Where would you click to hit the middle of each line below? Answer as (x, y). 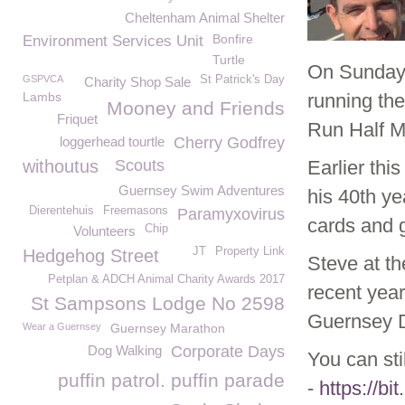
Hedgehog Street (91, 256)
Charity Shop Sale (137, 82)
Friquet (77, 119)
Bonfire (233, 39)
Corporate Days (228, 352)
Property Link (250, 251)
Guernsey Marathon (168, 328)
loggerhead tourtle (112, 141)
